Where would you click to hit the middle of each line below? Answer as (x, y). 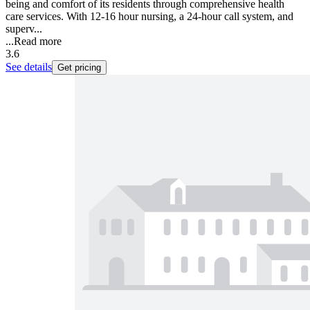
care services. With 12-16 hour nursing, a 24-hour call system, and (149, 16)
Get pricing (79, 67)
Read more (38, 41)
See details (29, 66)
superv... (24, 28)
